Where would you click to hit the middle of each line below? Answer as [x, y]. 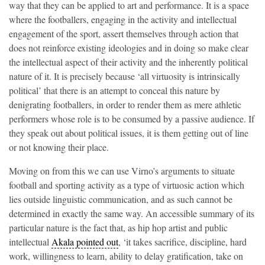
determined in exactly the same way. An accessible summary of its [132, 214]
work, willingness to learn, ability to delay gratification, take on [126, 256]
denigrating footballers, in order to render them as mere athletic [125, 105]
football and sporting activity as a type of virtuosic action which [127, 185]
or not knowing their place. [59, 147]
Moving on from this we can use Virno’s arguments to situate [122, 171]
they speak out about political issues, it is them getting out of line [129, 133]
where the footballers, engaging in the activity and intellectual [123, 20]
